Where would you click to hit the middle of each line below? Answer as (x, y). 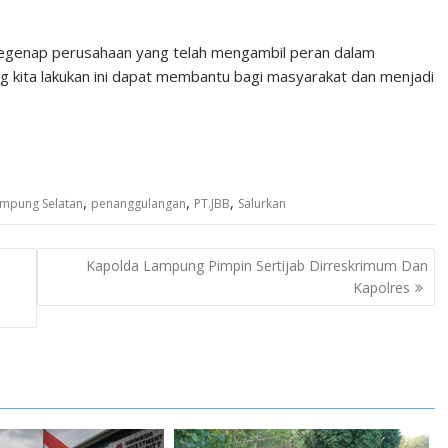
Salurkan (262, 203)
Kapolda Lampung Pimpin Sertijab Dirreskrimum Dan (256, 265)
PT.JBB (212, 203)
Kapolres (381, 287)
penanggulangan (138, 203)
